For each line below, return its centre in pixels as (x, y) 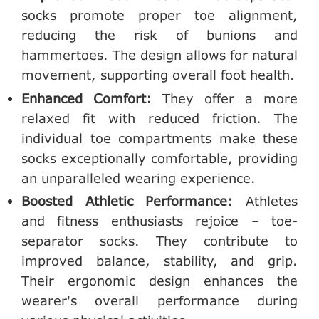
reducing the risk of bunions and (159, 35)
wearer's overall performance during (159, 301)
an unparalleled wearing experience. (138, 178)
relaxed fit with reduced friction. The (159, 118)
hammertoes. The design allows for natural (159, 55)
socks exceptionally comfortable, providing (159, 158)
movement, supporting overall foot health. (158, 75)
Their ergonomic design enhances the (159, 281)
